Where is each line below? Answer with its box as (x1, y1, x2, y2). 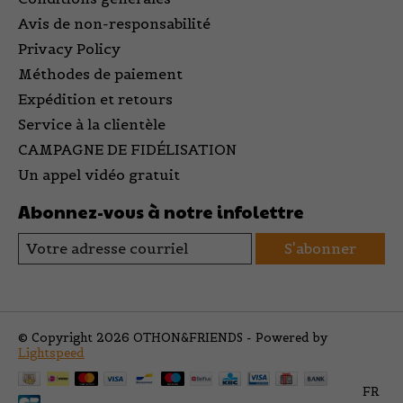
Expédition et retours (18, 89, 173, 108)
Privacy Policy (18, 39, 121, 58)
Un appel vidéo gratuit (18, 165, 180, 184)
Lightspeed (18, 345, 85, 361)
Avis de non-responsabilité (18, 13, 210, 32)
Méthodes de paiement (18, 64, 183, 83)
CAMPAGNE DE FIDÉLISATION (18, 139, 237, 158)
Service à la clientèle (18, 114, 166, 133)
